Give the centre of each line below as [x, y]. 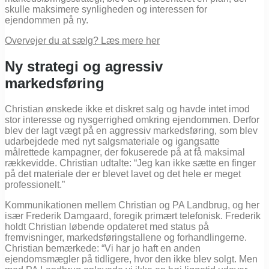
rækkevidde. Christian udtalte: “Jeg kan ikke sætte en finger [130, 163]
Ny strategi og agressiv [84, 66]
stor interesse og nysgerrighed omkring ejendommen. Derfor [132, 119]
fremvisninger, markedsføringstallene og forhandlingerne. [126, 237]
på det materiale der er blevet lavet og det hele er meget [123, 174]
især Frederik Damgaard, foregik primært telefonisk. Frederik [133, 216]
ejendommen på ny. [47, 20]
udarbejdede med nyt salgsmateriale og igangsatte [112, 141]
